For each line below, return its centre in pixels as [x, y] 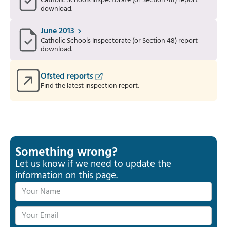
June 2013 [58, 31]
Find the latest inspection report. [90, 86]
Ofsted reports [67, 76]
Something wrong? [66, 153]
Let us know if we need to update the [93, 164]
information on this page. [66, 176]
